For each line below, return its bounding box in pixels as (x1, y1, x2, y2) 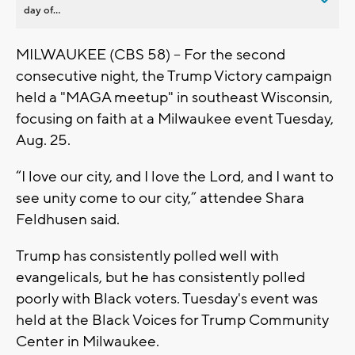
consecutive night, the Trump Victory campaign (16, 66, 332, 86)
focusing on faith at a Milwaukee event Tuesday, (16, 109, 334, 128)
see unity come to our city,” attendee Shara (16, 188, 304, 208)
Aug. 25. (16, 130, 71, 150)
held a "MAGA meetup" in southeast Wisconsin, (16, 87, 333, 107)
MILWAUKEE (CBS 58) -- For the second (16, 44, 285, 64)
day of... (24, 3, 60, 17)
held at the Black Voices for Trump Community (16, 310, 329, 330)
